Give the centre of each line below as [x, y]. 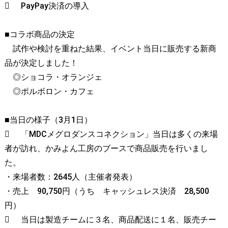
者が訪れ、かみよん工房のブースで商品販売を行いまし [106, 149]
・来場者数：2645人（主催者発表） [70, 177]
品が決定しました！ [41, 63]
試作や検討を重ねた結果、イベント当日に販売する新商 [110, 49]
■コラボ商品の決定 [39, 35]
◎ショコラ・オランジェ [53, 77]
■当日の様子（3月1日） [48, 120]
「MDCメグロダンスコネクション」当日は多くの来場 [119, 134]
